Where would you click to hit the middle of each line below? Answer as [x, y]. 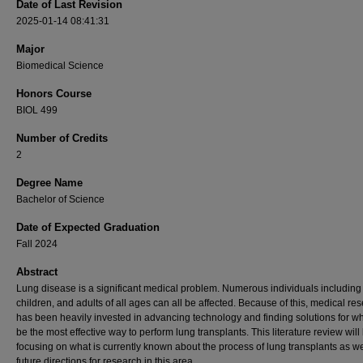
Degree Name [49, 183]
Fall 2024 [37, 244]
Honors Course [54, 94]
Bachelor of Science [60, 199]
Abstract [37, 272]
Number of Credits [62, 138]
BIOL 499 [37, 110]
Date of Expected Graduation [88, 227]
